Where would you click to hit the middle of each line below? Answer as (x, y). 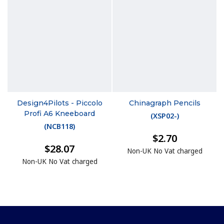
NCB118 (60, 126)
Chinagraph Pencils (164, 103)
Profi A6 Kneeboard (59, 113)
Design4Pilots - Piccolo (59, 103)
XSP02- (165, 115)
